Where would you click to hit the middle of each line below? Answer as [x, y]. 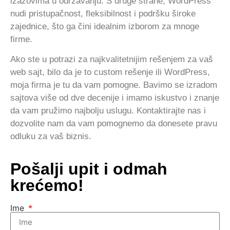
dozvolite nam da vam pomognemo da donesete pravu [114, 124]
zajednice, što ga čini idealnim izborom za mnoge [105, 26]
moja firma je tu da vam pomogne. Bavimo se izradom [114, 85]
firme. [21, 39]
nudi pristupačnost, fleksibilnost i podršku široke [103, 13]
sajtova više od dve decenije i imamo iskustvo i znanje [115, 98]
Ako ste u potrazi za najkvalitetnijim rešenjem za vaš [112, 60]
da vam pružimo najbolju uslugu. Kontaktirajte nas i [108, 111]
